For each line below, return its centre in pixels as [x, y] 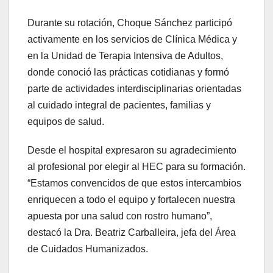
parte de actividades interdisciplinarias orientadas [134, 88]
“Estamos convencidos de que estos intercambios [134, 183]
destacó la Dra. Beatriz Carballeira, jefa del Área [132, 232]
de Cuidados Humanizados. [88, 249]
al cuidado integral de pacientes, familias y [119, 105]
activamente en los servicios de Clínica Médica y [132, 39]
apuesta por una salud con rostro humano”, [120, 216]
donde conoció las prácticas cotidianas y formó [128, 72]
